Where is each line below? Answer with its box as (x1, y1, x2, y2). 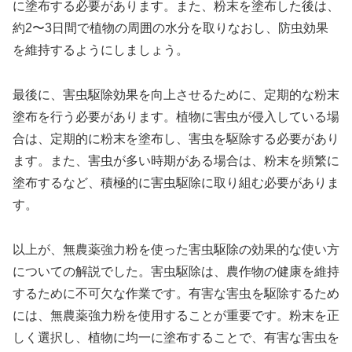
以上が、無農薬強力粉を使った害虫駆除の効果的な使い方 (13, 242, 339, 256)
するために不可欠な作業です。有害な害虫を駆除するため (13, 286, 339, 300)
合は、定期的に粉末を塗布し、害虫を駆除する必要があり (13, 132, 339, 146)
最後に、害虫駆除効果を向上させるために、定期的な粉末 (13, 88, 339, 102)
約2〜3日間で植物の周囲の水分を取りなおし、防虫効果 (13, 21, 328, 35)
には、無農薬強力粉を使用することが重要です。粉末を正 (13, 308, 339, 322)
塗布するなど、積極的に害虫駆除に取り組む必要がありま (13, 176, 339, 190)
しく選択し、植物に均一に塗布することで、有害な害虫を (13, 330, 339, 344)
